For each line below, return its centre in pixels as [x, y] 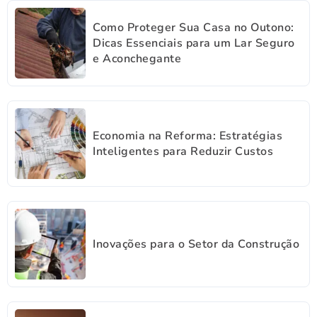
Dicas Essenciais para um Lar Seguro [194, 43]
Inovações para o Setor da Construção [196, 244]
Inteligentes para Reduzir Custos [183, 151]
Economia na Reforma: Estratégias [188, 136]
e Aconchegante [137, 58]
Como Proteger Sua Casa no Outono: [194, 27]
